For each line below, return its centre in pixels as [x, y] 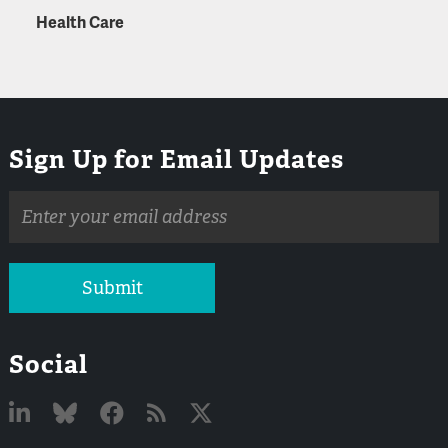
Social [49, 364]
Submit [112, 288]
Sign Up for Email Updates [177, 158]
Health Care [79, 22]
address [37, 220]
